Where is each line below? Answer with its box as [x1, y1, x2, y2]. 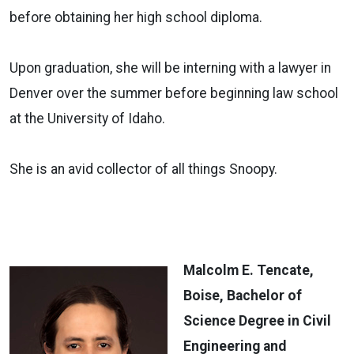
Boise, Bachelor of [183, 287, 302, 303]
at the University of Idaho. [9, 110, 165, 126]
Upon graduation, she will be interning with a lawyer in [9, 59, 331, 76]
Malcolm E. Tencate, [183, 262, 314, 278]
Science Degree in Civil [183, 312, 331, 329]
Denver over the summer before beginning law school [9, 85, 338, 101]
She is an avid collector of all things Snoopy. [9, 160, 277, 177]
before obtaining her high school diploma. [9, 9, 262, 25]
